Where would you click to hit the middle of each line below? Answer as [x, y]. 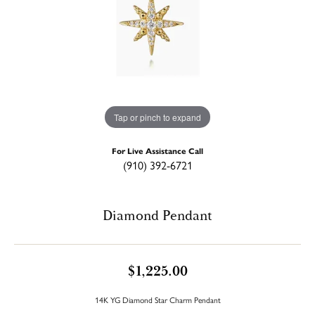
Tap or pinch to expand [157, 117]
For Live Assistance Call [157, 150]
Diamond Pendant [157, 216]
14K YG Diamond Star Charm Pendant [157, 299]
